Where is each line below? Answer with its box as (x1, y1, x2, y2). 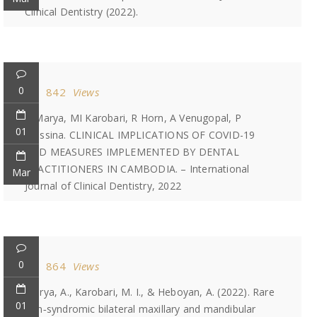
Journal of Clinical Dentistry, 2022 (25, 179, 181, 192)
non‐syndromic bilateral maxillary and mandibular (25, 302, 256, 316)
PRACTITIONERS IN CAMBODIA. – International (25, 162, 250, 175)
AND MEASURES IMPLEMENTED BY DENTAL (25, 145, 239, 158)
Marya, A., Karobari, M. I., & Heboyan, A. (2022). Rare (25, 285, 275, 299)
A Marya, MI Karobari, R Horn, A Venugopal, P (25, 111, 241, 125)
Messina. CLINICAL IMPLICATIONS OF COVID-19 (25, 128, 255, 142)
